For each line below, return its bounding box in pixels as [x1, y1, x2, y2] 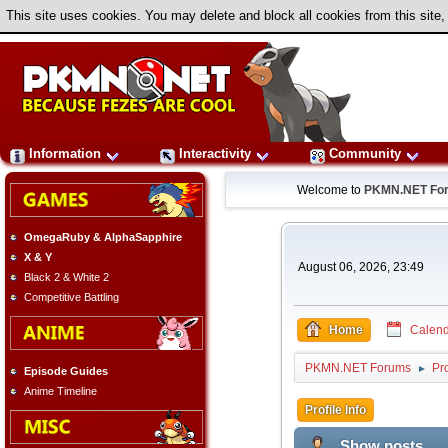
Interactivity [175, 146, 255, 161]
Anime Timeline [24, 384, 97, 397]
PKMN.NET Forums [304, 361, 411, 375]
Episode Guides [24, 364, 108, 377]
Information [25, 146, 105, 161]
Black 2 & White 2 [24, 271, 109, 284]
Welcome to [297, 183, 365, 197]
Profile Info [304, 403, 366, 417]
